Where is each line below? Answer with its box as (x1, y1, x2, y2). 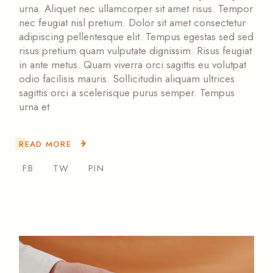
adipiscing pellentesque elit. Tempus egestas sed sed (19, 29, 254, 44)
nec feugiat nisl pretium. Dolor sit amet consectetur (19, 15, 246, 30)
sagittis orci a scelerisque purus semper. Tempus (19, 85, 235, 101)
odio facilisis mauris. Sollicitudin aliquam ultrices (19, 71, 235, 87)
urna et (19, 99, 50, 115)
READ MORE (19, 138, 72, 150)
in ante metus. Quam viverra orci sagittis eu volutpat (19, 57, 247, 73)
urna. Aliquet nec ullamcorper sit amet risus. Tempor (19, 1, 253, 16)
